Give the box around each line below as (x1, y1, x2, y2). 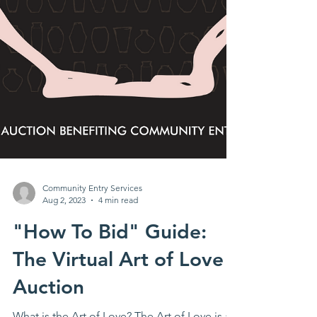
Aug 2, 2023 (42, 212, 86, 222)
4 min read (98, 212, 138, 222)
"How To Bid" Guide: (13, 236, 207, 260)
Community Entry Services (42, 200, 142, 210)
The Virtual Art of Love (13, 264, 224, 288)
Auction (13, 292, 84, 316)
